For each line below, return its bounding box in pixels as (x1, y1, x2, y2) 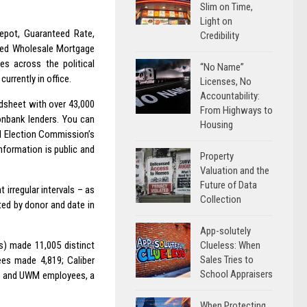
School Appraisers (200, 268, 273, 280)
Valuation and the (200, 164, 269, 177)
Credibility (200, 29, 239, 42)
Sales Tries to (200, 254, 254, 266)
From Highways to (200, 104, 273, 116)
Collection (200, 193, 241, 206)
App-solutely (200, 225, 251, 237)
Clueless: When (200, 239, 260, 251)
